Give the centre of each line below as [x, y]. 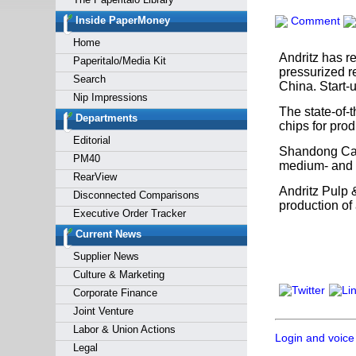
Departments [106, 118]
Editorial [91, 140]
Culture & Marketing [118, 275]
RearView [95, 177]
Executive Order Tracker [129, 213]
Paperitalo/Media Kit [119, 61]
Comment [313, 21]
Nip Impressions [110, 97]
